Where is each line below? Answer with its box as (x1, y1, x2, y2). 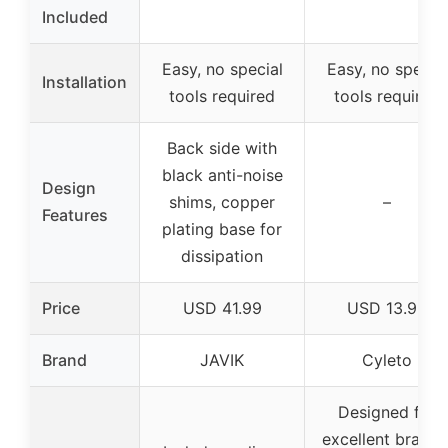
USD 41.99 (182, 297, 262, 318)
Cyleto (362, 349, 412, 370)
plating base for (162, 218, 282, 239)
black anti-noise (161, 164, 283, 185)
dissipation (181, 245, 263, 266)
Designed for (338, 401, 436, 422)
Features (42, 204, 108, 225)
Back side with (167, 137, 277, 158)
